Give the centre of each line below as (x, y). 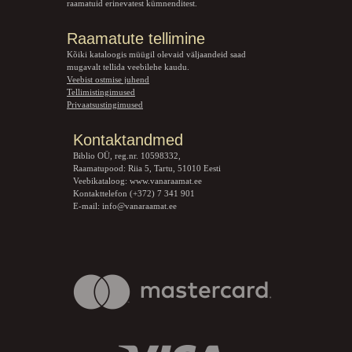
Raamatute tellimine (136, 38)
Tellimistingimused (101, 92)
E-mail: (87, 206)
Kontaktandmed (128, 140)
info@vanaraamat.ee (139, 206)
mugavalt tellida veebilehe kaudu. (128, 67)
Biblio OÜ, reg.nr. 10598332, (126, 156)
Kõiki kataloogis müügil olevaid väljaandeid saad (156, 54)
